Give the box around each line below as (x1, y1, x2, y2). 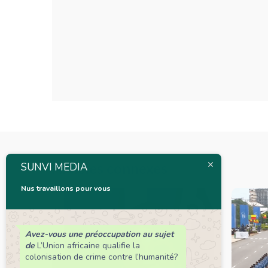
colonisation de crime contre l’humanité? (25, 251, 178, 263)
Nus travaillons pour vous (21, 183, 111, 193)
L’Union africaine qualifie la (35, 239, 140, 251)
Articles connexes (52, 160, 167, 178)
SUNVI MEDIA (21, 160, 87, 174)
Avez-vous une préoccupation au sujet (25, 228, 173, 240)
